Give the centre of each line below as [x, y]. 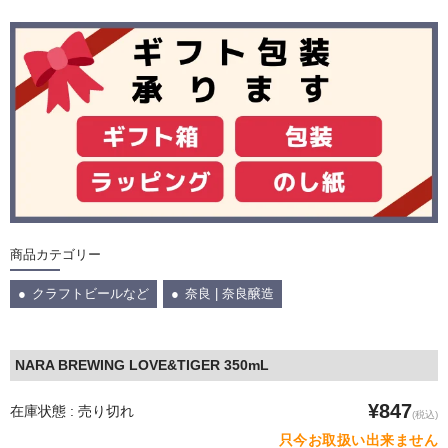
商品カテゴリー [55, 255]
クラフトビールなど [91, 294]
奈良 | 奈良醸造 [230, 294]
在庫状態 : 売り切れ [72, 411]
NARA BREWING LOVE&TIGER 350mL [142, 365]
